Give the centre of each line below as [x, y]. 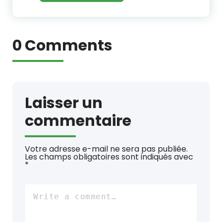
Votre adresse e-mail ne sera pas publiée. [106, 149]
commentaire [78, 121]
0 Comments [62, 45]
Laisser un [64, 103]
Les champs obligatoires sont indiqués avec [109, 157]
